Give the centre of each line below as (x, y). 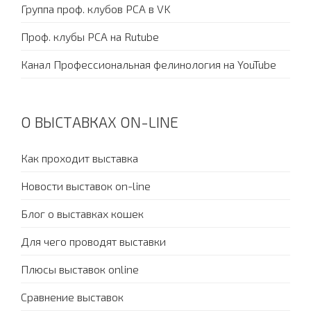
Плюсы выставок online (80, 269)
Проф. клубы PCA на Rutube (90, 36)
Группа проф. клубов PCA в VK (96, 9)
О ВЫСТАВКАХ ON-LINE (100, 122)
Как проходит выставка (79, 158)
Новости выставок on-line (86, 186)
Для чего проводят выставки (93, 241)
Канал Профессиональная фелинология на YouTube (149, 64)
